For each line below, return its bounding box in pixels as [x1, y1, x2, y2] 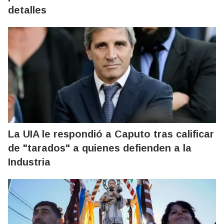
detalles [8, 4, 46, 15]
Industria [8, 156, 50, 167]
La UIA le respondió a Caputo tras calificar [8, 128, 214, 139]
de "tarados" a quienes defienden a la [8, 142, 191, 153]
